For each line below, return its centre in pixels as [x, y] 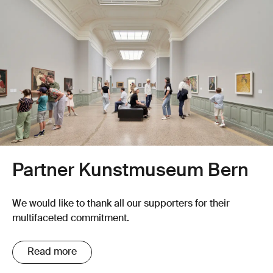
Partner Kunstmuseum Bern [130, 171]
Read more [52, 252]
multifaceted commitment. [71, 218]
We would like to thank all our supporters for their [121, 204]
